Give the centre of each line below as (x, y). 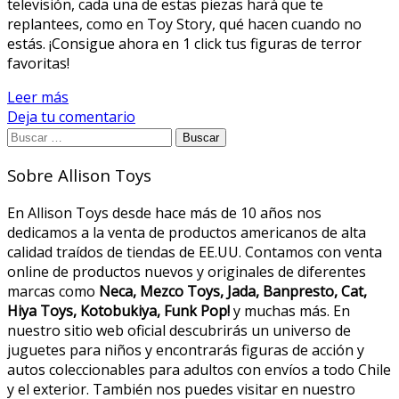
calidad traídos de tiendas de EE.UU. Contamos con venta (195, 252)
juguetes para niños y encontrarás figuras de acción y (186, 350)
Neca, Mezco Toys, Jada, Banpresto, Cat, (233, 291)
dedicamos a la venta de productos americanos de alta (187, 232)
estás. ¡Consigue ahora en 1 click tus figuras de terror (184, 44)
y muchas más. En (290, 310)
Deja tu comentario (71, 117)
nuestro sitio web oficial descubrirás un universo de (179, 330)
